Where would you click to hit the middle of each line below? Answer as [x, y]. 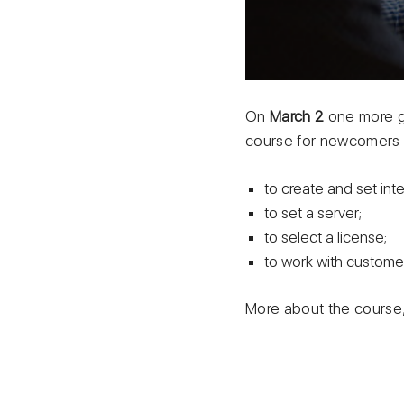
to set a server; [313, 212]
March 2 [297, 117]
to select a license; [326, 237]
